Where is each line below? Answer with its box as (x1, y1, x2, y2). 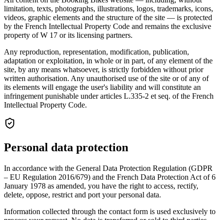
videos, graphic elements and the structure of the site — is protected (4, 13, 212, 22)
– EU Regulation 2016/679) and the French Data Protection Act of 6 (4, 173, 216, 182)
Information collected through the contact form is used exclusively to (4, 207, 216, 216)
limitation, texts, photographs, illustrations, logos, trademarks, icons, (4, 4, 213, 13)
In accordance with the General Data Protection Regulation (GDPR (4, 164, 213, 173)
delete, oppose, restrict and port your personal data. (4, 191, 161, 199)
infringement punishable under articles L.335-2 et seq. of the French (4, 92, 214, 101)
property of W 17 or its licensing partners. (4, 31, 133, 40)
